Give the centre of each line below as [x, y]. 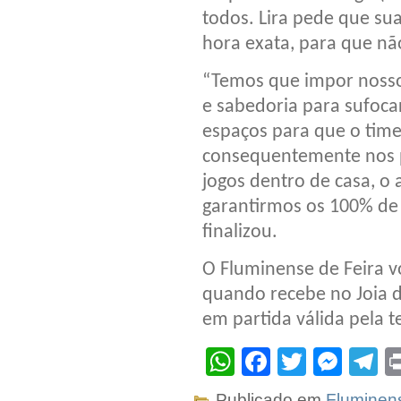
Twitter [349, 362]
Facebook [334, 362]
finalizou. [240, 233]
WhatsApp [301, 362]
